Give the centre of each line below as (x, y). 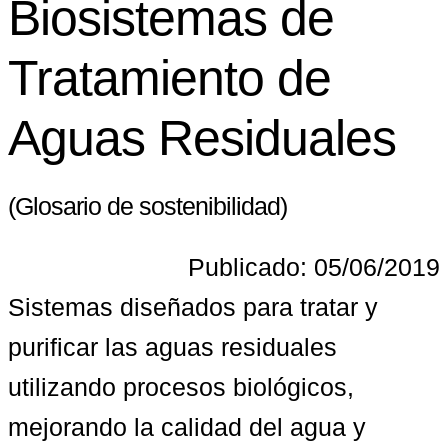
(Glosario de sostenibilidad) (147, 206)
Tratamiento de (169, 78)
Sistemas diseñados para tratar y (193, 306)
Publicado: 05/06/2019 (314, 266)
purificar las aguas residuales (172, 346)
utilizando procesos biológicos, (181, 386)
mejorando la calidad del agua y (187, 426)
